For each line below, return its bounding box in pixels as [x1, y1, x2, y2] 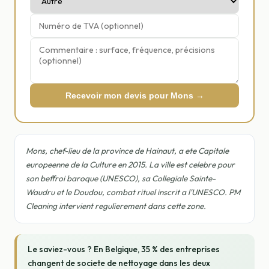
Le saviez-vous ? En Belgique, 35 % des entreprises [28, 244, 220, 255]
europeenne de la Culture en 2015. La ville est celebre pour [26, 159, 235, 170]
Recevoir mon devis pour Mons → [65, 91, 204, 100]
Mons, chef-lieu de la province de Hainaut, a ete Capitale [26, 145, 229, 156]
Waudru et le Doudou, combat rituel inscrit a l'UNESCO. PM [26, 187, 240, 198]
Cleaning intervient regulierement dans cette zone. [26, 201, 206, 211]
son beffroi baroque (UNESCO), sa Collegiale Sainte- [26, 173, 216, 184]
